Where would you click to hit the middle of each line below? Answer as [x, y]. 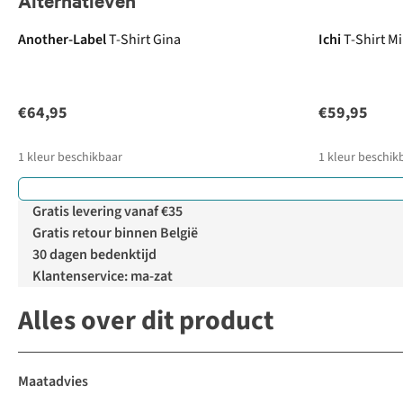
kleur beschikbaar [75, 158]
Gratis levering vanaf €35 [107, 212]
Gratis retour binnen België [115, 233]
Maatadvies [53, 382]
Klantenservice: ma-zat [103, 277]
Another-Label [62, 40]
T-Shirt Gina [145, 40]
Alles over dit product [146, 321]
